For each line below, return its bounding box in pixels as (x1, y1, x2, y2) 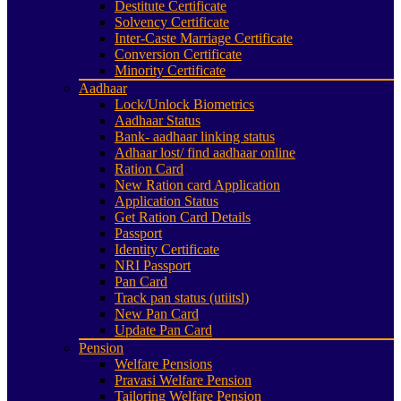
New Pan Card (115, 306, 199, 321)
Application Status (115, 193, 218, 209)
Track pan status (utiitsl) (115, 290, 249, 305)
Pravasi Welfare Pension (115, 372, 252, 388)
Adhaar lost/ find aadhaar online (115, 145, 295, 160)
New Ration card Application (115, 177, 280, 192)
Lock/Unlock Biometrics (115, 97, 254, 112)
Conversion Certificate (115, 47, 242, 62)
